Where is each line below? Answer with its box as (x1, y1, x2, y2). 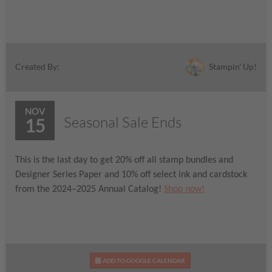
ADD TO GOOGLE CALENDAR (101, 256, 185, 264)
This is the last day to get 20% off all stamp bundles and (15, 155, 233, 166)
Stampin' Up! (207, 61, 257, 72)
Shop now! (164, 185, 205, 195)
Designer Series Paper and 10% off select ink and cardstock (15, 170, 247, 180)
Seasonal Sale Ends (64, 113, 182, 132)
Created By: (15, 61, 59, 72)
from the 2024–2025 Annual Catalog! (15, 185, 164, 195)
